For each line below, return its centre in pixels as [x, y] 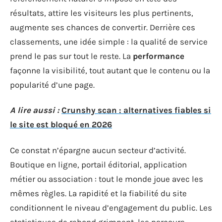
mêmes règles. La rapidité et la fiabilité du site [98, 193]
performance [159, 56]
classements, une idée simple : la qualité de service [109, 41]
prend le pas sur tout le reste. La [71, 56]
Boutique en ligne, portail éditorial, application [98, 164]
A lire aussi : [35, 110]
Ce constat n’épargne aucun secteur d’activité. [98, 150]
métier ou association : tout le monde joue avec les [107, 179]
